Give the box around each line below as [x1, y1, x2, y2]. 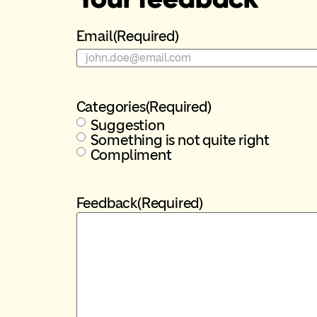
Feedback [76, 193, 137, 212]
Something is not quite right [90, 130, 270, 149]
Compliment [90, 145, 172, 163]
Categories [76, 97, 146, 115]
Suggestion [90, 115, 165, 134]
